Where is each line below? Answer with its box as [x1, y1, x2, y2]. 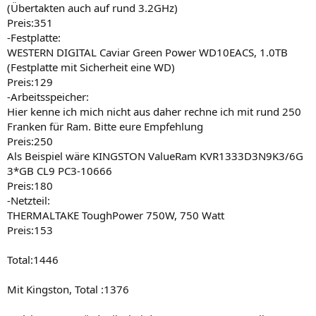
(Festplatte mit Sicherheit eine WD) [7, 59, 175, 74]
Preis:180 [7, 178, 53, 193]
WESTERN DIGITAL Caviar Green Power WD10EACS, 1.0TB [7, 44, 288, 59]
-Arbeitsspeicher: [7, 89, 89, 104]
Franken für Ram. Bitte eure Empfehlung [7, 119, 203, 133]
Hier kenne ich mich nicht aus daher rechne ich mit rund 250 [7, 104, 301, 119]
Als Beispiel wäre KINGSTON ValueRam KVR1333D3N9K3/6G [7, 148, 303, 163]
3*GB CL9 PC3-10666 [7, 163, 112, 178]
